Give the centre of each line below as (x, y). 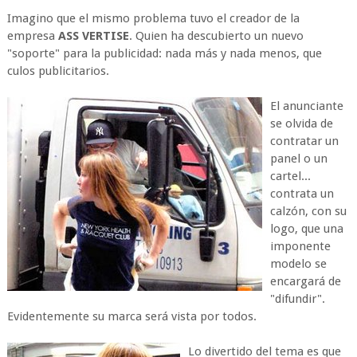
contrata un (302, 194)
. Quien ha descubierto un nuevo (216, 36)
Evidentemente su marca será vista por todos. (131, 316)
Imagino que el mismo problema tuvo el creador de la (153, 18)
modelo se (298, 264)
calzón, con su (308, 211)
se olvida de (301, 124)
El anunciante (306, 106)
